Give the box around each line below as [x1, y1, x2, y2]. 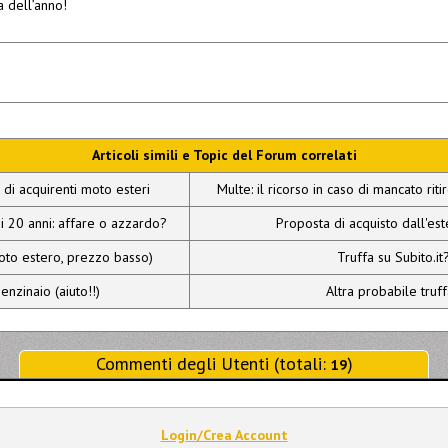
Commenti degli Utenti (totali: [95, 352, 331, 375]
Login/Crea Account [160, 426, 288, 444]
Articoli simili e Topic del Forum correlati [91, 146, 357, 164]
